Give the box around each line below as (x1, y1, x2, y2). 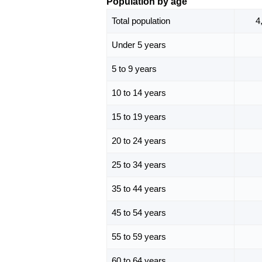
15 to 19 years (112, 112, 166, 122)
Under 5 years (112, 40, 166, 50)
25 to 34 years (112, 160, 166, 170)
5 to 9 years (112, 64, 157, 74)
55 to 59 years (112, 232, 166, 242)
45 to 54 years (112, 208, 166, 218)
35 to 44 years (112, 184, 166, 194)
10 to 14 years (112, 88, 166, 98)
